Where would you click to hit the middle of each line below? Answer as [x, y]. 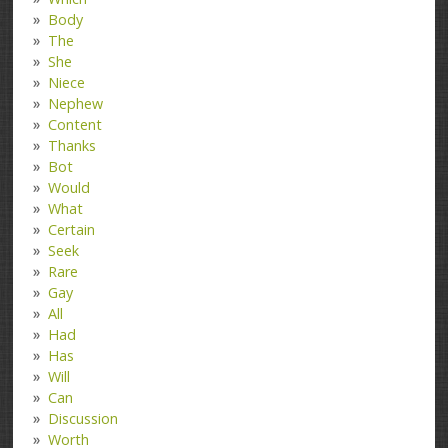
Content [75, 124]
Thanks [72, 145]
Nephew [76, 103]
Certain [72, 229]
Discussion [83, 418]
